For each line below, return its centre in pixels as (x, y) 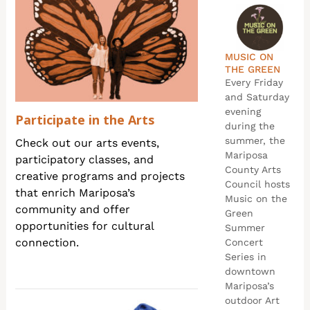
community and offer (73, 210)
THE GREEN (252, 70)
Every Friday (254, 83)
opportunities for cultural (85, 226)
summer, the (255, 141)
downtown (250, 272)
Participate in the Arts (85, 120)
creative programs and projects (100, 176)
